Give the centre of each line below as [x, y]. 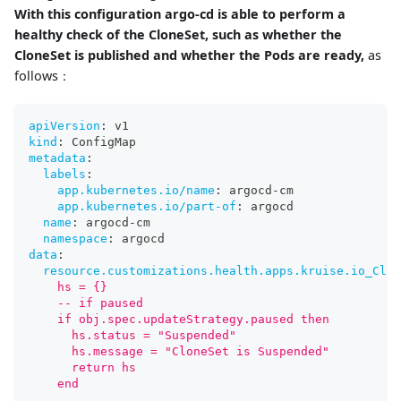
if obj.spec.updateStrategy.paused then [179, 320]
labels [64, 175]
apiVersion [64, 126]
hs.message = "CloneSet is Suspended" [179, 352]
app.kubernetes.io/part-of [147, 207]
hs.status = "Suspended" [132, 336]
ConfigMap [100, 142]
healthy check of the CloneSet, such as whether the [178, 35]
